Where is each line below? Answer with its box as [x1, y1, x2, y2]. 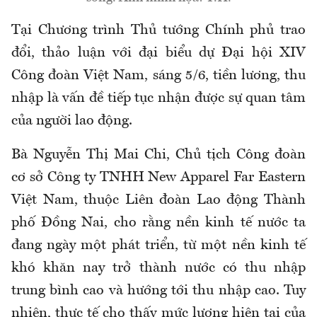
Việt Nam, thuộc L [11, 193, 134, 208]
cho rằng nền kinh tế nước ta [108, 216, 306, 231]
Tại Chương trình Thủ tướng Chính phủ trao [11, 23, 306, 38]
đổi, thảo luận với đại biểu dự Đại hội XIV [11, 46, 306, 61]
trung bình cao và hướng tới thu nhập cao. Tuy [11, 284, 306, 299]
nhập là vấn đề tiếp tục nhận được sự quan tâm [11, 91, 306, 106]
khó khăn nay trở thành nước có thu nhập [11, 261, 306, 276]
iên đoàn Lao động [134, 193, 258, 208]
